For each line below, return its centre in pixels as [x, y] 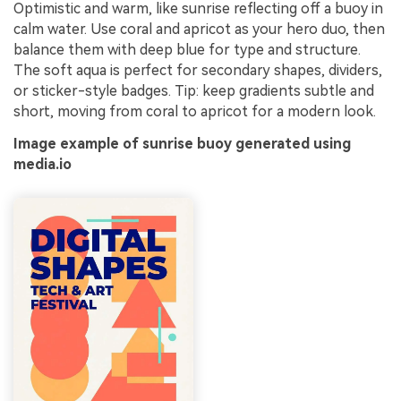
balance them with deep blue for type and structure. [187, 50]
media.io [43, 165]
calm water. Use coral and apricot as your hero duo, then [199, 30]
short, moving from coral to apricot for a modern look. [195, 112]
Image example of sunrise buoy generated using [182, 144]
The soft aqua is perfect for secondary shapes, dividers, [198, 71]
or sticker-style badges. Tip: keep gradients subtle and [194, 91]
